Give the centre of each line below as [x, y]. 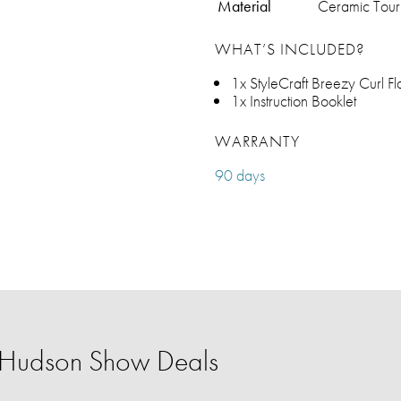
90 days [240, 175]
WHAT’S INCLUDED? [290, 49]
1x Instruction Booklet [294, 101]
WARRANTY [257, 141]
